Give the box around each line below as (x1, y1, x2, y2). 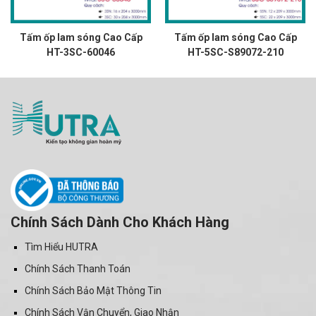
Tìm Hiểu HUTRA (25, 241, 98, 253)
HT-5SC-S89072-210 (187, 47, 284, 59)
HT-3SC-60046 (47, 47, 115, 59)
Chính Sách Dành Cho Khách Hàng (11, 214, 229, 231)
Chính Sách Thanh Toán (25, 263, 130, 275)
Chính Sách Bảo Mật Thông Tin (25, 285, 162, 297)
